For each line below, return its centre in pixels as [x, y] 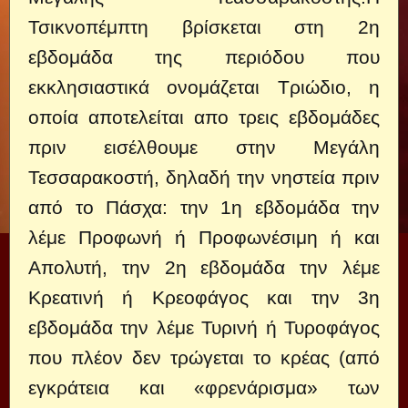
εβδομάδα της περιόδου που [204, 57]
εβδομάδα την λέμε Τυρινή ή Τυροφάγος [204, 327]
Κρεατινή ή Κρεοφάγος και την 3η [204, 297]
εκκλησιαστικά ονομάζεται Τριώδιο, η [204, 87]
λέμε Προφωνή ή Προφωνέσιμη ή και [204, 237]
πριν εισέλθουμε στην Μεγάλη [204, 147]
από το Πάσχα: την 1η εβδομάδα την [204, 207]
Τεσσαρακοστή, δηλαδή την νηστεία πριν [204, 177]
